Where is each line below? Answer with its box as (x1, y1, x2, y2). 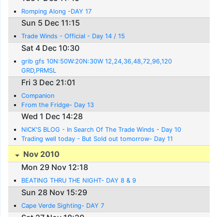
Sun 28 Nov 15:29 (21, 187, 88, 197)
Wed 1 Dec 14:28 (21, 111, 83, 122)
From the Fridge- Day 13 (21, 101, 94, 108)
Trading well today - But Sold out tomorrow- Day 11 (21, 135, 173, 143)
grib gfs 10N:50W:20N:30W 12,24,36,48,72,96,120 (21, 57, 172, 65)
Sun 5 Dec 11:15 (21, 18, 80, 28)
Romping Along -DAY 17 (21, 7, 92, 15)
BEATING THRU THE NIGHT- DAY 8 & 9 (21, 177, 137, 185)
